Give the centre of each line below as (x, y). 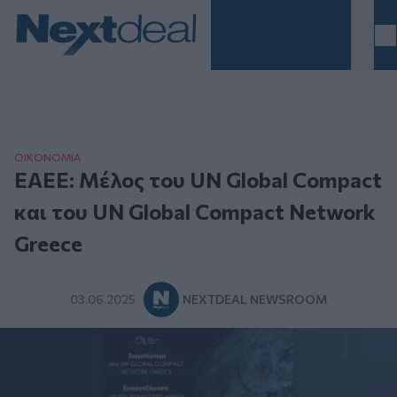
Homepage (50, 66)
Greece (48, 244)
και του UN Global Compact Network (195, 212)
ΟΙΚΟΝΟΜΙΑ (47, 157)
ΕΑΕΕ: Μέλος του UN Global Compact (198, 180)
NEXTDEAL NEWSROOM (255, 300)
